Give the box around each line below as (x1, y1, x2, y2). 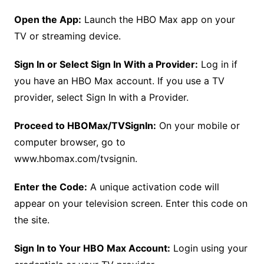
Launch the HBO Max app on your (81, 14, 235, 26)
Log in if (197, 58, 237, 71)
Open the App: (14, 14, 81, 26)
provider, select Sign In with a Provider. (14, 91, 189, 104)
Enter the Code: (14, 181, 87, 193)
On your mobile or (156, 120, 240, 132)
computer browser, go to (14, 136, 126, 148)
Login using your (170, 242, 247, 255)
